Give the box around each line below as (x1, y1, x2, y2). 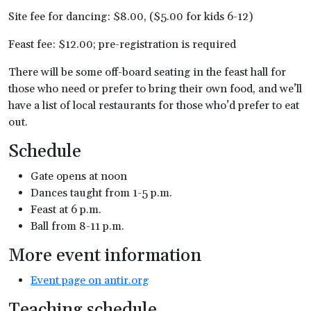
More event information (8, 245, 201, 267)
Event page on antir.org (31, 274, 149, 287)
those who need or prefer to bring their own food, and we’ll (8, 82, 302, 96)
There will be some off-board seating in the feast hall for (8, 65, 286, 79)
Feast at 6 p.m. (31, 203, 101, 217)
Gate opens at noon (31, 169, 127, 183)
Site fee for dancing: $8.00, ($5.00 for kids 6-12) (8, 10, 253, 24)
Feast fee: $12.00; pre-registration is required (8, 37, 236, 51)
